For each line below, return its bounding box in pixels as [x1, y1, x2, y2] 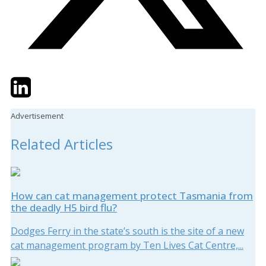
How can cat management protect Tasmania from [11, 189, 253, 203]
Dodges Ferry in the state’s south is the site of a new [11, 224, 244, 238]
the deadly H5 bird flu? [11, 201, 117, 215]
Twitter [10, 75, 43, 88]
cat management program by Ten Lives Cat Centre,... [11, 239, 243, 252]
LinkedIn [30, 75, 69, 88]
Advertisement [11, 110, 64, 121]
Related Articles [11, 134, 113, 154]
